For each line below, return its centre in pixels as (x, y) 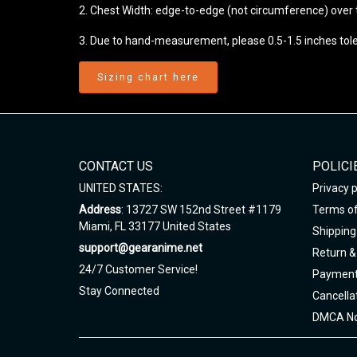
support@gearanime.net (141, 247)
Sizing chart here (148, 77)
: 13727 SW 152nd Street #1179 (201, 209)
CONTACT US (116, 166)
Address (100, 209)
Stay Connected (119, 290)
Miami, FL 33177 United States (155, 226)
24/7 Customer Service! (138, 269)
